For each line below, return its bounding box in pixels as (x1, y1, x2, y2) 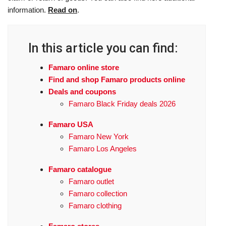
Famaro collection (69, 189, 127, 198)
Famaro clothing (69, 201, 122, 210)
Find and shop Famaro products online (48, 75, 185, 84)
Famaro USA (48, 120, 93, 129)
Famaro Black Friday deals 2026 (69, 99, 176, 108)
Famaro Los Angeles (69, 144, 137, 153)
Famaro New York (69, 132, 129, 141)
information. (8, 6, 48, 14)
